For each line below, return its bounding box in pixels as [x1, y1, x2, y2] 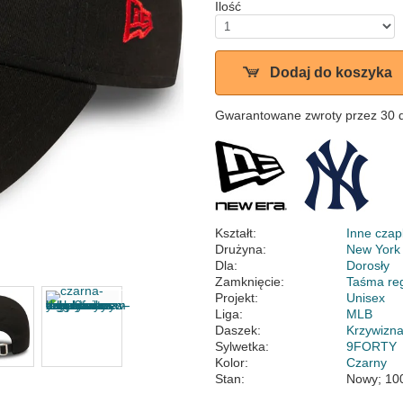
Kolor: [215, 355, 248, 370]
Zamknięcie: [215, 274, 284, 289]
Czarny [346, 355, 388, 370]
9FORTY [346, 339, 398, 354]
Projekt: [215, 291, 258, 305]
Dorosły [346, 258, 390, 273]
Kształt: [215, 226, 256, 240]
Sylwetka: [215, 339, 269, 354]
